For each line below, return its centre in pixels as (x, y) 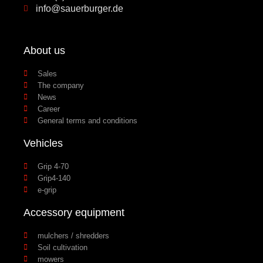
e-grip (47, 190)
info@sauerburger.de (80, 8)
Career (49, 109)
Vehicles (43, 143)
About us (44, 50)
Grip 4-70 (53, 166)
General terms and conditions (87, 120)
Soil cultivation (63, 247)
